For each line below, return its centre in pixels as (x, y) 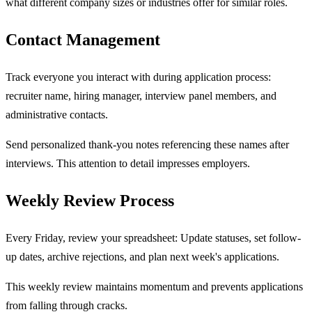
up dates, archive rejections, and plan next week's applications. (142, 256)
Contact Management (83, 39)
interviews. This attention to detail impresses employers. (128, 163)
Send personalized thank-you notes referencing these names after (147, 144)
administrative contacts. (57, 114)
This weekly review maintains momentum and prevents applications (154, 286)
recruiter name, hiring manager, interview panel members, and (141, 95)
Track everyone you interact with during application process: (138, 77)
